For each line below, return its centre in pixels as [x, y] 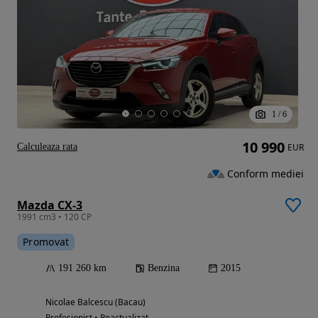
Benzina [164, 268]
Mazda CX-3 [50, 205]
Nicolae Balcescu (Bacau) [95, 302]
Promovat [46, 242]
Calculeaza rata [47, 147]
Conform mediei [265, 173]
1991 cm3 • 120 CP [54, 217]
